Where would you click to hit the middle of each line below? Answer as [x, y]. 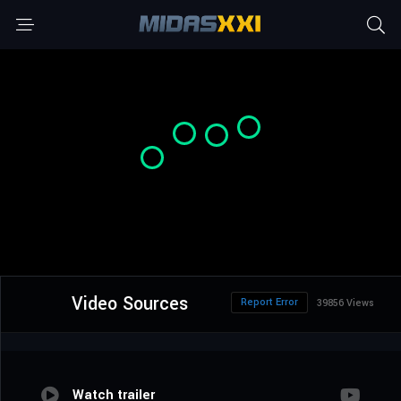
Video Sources [129, 304]
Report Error [269, 303]
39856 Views [346, 303]
